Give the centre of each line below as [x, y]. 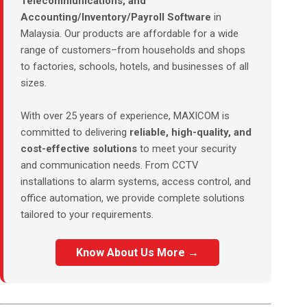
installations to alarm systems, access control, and [136, 182]
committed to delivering [75, 132]
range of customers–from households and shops [133, 50]
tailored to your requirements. [87, 214]
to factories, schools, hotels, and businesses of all [135, 66]
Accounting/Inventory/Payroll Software [116, 17]
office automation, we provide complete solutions [133, 198]
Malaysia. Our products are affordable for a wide [130, 34]
